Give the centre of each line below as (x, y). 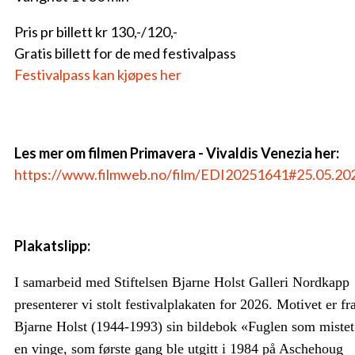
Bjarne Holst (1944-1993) (90, 326)
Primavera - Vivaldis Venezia (221, 153)
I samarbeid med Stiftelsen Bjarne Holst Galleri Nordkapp (182, 282)
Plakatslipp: (52, 246)
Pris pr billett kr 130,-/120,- (96, 32)
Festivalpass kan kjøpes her (98, 74)
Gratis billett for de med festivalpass (125, 53)
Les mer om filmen (72, 153)
